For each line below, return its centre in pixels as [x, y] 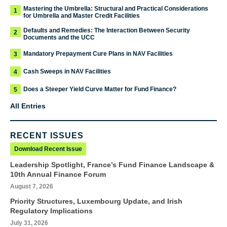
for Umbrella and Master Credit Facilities [82, 15]
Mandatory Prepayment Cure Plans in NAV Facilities [98, 53]
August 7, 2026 [32, 186]
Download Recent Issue [48, 149]
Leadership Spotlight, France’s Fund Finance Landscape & [112, 164]
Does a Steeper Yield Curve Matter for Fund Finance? [100, 89]
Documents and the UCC [59, 37]
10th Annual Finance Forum [58, 174]
